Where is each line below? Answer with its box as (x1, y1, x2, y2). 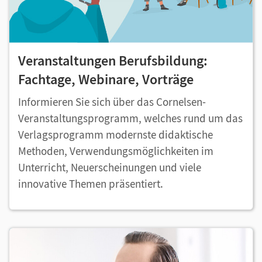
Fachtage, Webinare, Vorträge (18, 70, 194, 88)
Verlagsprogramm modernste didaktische (18, 127, 213, 142)
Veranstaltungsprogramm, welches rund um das (18, 111, 243, 125)
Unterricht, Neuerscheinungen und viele (18, 160, 201, 174)
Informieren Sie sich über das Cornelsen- (18, 94, 206, 109)
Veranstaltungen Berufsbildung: (18, 51, 208, 70)
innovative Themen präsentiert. (18, 176, 166, 191)
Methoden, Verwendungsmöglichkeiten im (18, 143, 213, 158)
